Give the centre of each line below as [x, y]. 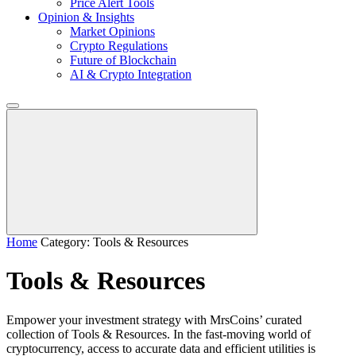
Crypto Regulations [119, 46]
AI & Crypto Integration [131, 74]
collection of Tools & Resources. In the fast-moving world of [159, 334]
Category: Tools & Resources [114, 242]
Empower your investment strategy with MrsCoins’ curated [154, 319]
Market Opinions [112, 31]
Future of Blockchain [123, 60]
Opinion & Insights [86, 17]
